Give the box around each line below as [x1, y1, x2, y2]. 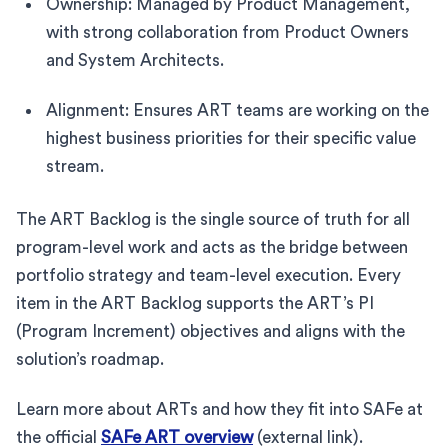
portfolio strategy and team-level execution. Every [16, 266, 401, 284]
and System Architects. [46, 51, 224, 69]
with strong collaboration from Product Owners [46, 23, 409, 41]
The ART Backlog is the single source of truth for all [16, 210, 410, 228]
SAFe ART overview [101, 428, 253, 446]
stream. [46, 157, 104, 175]
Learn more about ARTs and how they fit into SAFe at [16, 400, 423, 418]
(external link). [253, 428, 363, 446]
